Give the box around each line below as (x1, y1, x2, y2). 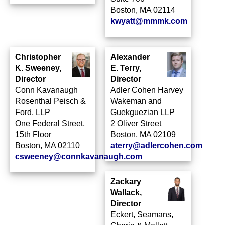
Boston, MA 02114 (110, 6, 175, 14)
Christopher (15, 53, 61, 61)
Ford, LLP (15, 108, 50, 117)
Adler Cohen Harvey (110, 86, 183, 94)
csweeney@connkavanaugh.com (15, 152, 142, 161)
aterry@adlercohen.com (110, 141, 202, 150)
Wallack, (110, 188, 142, 197)
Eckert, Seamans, (110, 210, 173, 219)
